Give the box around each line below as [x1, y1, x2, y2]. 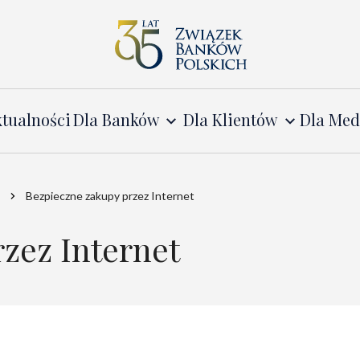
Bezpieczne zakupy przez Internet [26, 189, 194, 203]
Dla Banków [72, 108, 159, 131]
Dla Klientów [183, 108, 277, 131]
